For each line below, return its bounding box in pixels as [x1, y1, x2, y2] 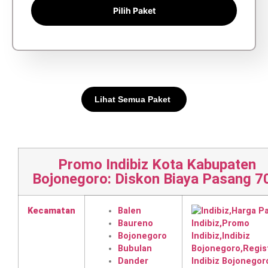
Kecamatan [28, 205, 75, 216]
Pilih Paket [112, 5, 156, 16]
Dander [118, 255, 148, 266]
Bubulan [118, 243, 152, 254]
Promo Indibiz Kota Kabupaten [57, 156, 256, 173]
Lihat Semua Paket [95, 94, 170, 104]
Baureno [118, 218, 153, 229]
